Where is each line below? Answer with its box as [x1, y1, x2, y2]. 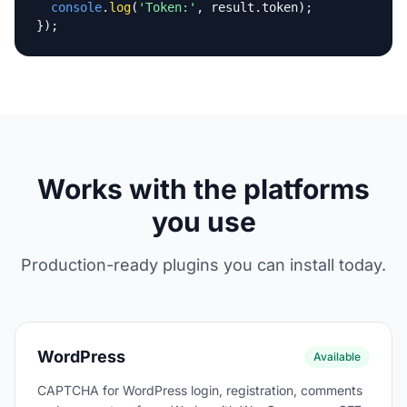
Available [313, 350, 361, 363]
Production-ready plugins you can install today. [21, 255, 386, 274]
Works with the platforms [37, 173, 370, 205]
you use [151, 205, 256, 238]
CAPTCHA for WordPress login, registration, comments [37, 382, 362, 398]
